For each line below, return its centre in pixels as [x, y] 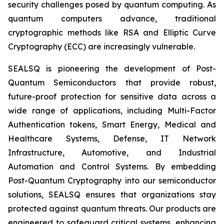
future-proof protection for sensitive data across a [112, 96]
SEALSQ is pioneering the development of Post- [112, 68]
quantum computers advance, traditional [112, 18]
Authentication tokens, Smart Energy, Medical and [112, 124]
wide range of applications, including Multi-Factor [112, 110]
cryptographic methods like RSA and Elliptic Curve [112, 32]
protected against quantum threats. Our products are [112, 208]
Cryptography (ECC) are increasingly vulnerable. [101, 46]
